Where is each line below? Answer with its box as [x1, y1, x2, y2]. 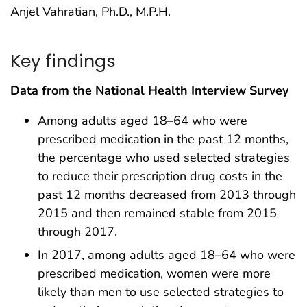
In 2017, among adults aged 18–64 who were [38, 247, 295, 264]
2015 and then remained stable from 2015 [38, 205, 277, 222]
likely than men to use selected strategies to [38, 284, 284, 301]
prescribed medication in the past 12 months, [38, 131, 288, 148]
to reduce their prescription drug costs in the [38, 168, 282, 185]
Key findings [10, 49, 116, 74]
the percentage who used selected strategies [38, 149, 290, 167]
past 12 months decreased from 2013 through [38, 186, 296, 204]
